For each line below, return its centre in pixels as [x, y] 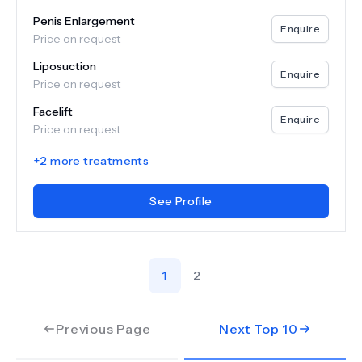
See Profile [181, 201]
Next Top [251, 329]
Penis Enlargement [84, 21]
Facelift [53, 112]
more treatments [98, 161]
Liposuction [65, 66]
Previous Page [103, 329]
